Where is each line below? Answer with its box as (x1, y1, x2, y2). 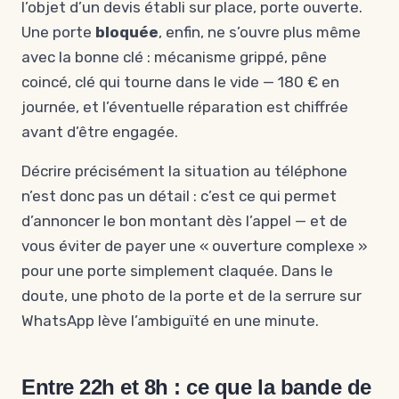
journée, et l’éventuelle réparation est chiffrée (21, 98, 348, 116)
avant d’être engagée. (21, 123, 178, 141)
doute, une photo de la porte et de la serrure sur (21, 287, 362, 305)
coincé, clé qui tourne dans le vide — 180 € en (21, 73, 339, 91)
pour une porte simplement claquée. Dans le (21, 262, 333, 280)
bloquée (95, 23, 159, 41)
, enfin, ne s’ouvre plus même (159, 23, 361, 41)
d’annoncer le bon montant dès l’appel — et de (21, 212, 347, 230)
